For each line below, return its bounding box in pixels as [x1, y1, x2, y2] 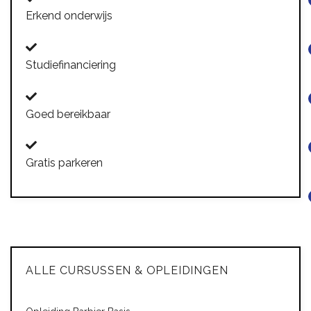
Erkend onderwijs [26, 8, 112, 22]
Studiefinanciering [26, 58, 116, 72]
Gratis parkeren [26, 156, 103, 170]
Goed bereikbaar [26, 107, 110, 121]
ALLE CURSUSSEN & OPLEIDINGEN [26, 264, 228, 278]
